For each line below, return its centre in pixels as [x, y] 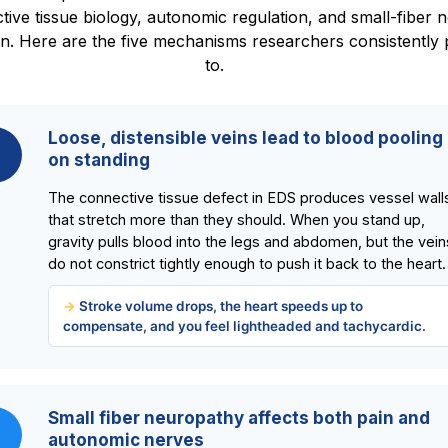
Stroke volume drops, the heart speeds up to [221, 306]
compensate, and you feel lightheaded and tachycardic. [244, 326]
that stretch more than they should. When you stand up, [236, 220]
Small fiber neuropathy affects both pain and [239, 418]
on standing [99, 160]
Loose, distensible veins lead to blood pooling [245, 138]
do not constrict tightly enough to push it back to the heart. [247, 264]
